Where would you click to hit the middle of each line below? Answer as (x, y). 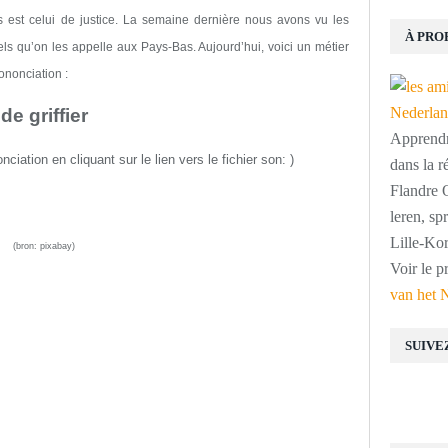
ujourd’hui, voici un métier (278, 47)
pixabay (56, 246)
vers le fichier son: (234, 159)
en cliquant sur (96, 159)
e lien (161, 159)
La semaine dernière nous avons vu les (236, 20)
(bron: (26, 246)
